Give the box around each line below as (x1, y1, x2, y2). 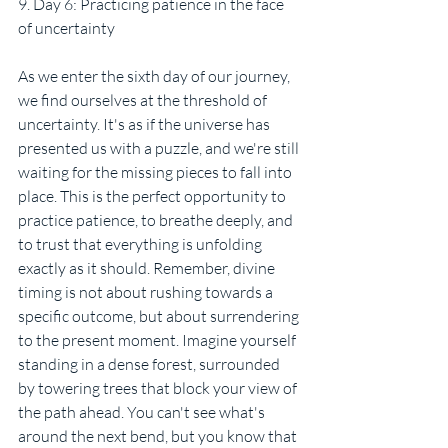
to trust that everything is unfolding (18, 234, 265, 255)
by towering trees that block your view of (18, 378, 300, 399)
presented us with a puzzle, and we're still (18, 138, 302, 159)
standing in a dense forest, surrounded (18, 354, 283, 375)
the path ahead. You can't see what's (18, 402, 268, 423)
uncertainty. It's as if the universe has (18, 114, 273, 135)
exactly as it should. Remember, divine (18, 258, 278, 279)
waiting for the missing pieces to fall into (18, 162, 295, 183)
